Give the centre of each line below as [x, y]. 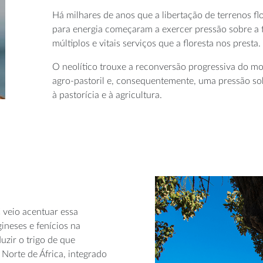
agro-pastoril [78, 81]
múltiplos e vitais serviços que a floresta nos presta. [156, 43]
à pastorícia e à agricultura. [107, 95]
